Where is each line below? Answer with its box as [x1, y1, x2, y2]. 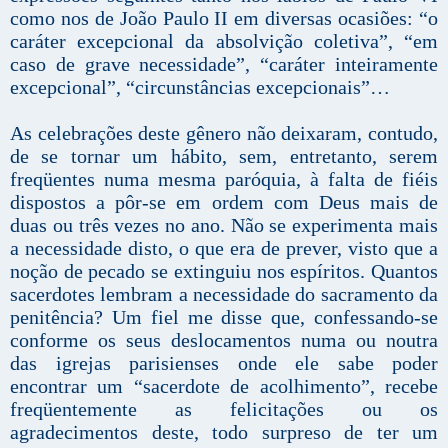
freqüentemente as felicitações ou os [10, 398, 438, 421]
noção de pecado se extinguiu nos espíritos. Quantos [10, 260, 438, 283]
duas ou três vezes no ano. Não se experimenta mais [10, 214, 438, 237]
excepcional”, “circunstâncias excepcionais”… [10, 76, 390, 99]
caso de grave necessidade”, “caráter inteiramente [10, 53, 438, 76]
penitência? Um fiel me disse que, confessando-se [10, 306, 438, 329]
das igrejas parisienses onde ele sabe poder [10, 352, 438, 375]
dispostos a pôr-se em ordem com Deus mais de [10, 191, 438, 214]
